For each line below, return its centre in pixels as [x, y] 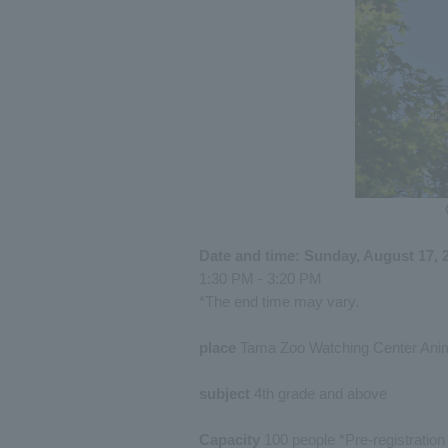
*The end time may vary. [279, 301]
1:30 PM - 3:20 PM [260, 278]
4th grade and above [318, 393]
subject [224, 393]
